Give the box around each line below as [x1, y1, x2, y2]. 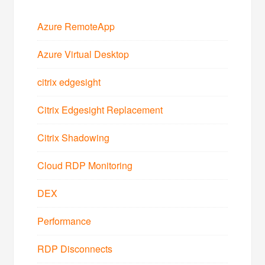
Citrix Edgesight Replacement [37, 102, 163, 117]
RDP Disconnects [37, 241, 113, 256]
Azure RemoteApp [37, 19, 115, 33]
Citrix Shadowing [37, 130, 110, 144]
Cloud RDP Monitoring [37, 158, 133, 172]
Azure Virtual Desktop [37, 47, 130, 61]
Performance [37, 214, 92, 228]
